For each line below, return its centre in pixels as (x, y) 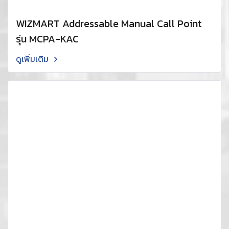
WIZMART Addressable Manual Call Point (109, 24)
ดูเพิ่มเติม (33, 59)
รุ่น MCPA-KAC (47, 39)
